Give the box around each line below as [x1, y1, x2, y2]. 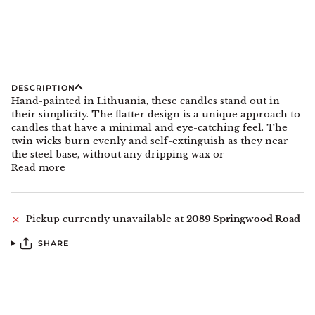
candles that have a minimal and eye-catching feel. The [11, 122, 288, 134]
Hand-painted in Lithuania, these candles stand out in [11, 95, 280, 108]
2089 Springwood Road [186, 213, 300, 226]
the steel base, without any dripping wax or [11, 148, 224, 161]
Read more [11, 162, 65, 174]
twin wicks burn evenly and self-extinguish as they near [11, 135, 288, 148]
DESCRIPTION [11, 83, 76, 94]
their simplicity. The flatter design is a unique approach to [11, 108, 300, 121]
